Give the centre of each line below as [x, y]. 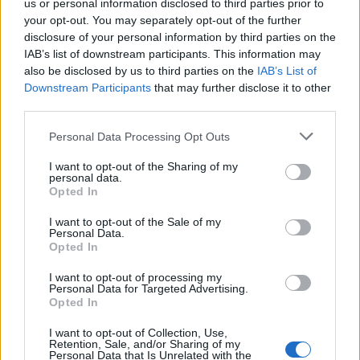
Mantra [254, 254]
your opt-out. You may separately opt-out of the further [163, 20]
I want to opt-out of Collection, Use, [138, 333]
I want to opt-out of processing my [135, 277]
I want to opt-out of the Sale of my [135, 222]
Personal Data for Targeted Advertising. [149, 288]
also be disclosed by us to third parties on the [141, 71]
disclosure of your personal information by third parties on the [180, 37]
